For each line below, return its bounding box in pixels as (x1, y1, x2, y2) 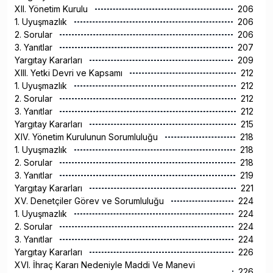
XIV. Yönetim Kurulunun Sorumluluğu (15, 132, 160, 143)
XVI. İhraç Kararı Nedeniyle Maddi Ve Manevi (15, 260, 195, 271)
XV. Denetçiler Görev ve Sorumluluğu (15, 196, 166, 207)
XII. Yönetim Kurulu (15, 4, 90, 15)
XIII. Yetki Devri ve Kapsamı (15, 68, 125, 79)
